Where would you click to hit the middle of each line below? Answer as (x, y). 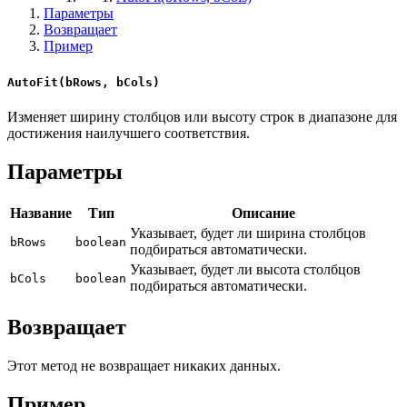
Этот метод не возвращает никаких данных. (144, 365)
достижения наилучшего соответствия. (129, 134)
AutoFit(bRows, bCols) (84, 82)
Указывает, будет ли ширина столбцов (248, 233)
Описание (263, 213)
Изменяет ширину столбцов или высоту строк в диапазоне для (202, 117)
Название (41, 213)
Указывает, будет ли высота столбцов (245, 270)
